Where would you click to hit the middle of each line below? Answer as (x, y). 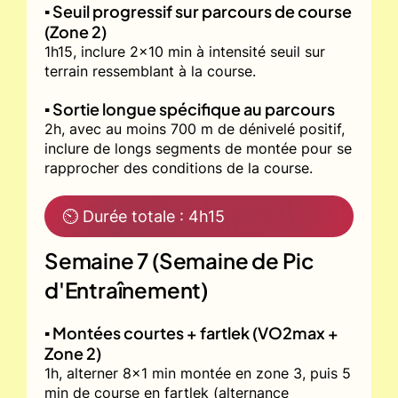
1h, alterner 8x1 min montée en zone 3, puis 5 (198, 373)
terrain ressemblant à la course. (150, 71)
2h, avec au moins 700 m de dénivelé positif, (195, 128)
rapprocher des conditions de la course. (179, 167)
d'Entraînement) (127, 289)
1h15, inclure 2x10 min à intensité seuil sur (185, 51)
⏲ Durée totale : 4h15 (143, 216)
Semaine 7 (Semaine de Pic (179, 260)
